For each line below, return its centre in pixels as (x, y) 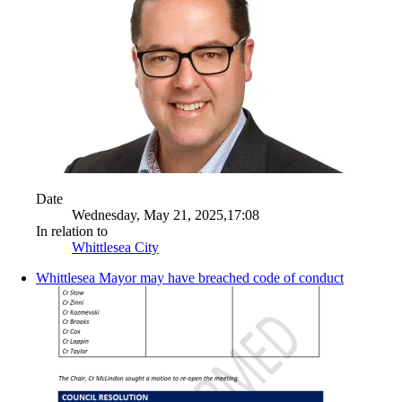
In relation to (72, 231)
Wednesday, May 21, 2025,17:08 (166, 214)
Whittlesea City (115, 247)
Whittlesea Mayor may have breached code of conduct (190, 277)
